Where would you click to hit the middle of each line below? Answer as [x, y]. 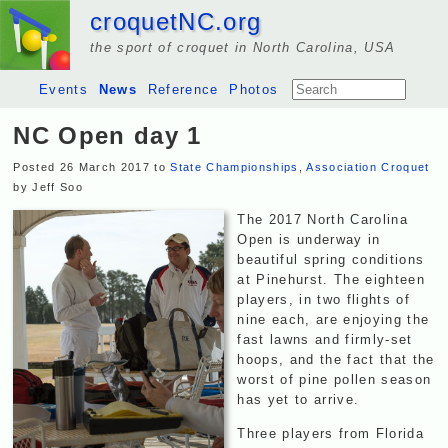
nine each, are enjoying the [333, 320]
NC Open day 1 [107, 135]
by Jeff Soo [48, 186]
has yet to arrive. [298, 400]
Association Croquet [368, 166]
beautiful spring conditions [331, 260]
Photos [254, 90]
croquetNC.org [176, 21]
